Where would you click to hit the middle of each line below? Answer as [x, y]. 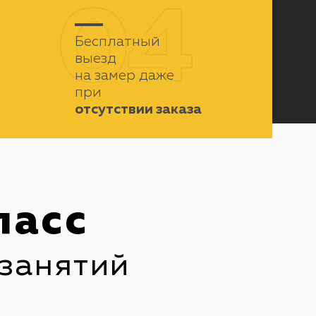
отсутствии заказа [138, 109]
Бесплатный [117, 42]
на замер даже [124, 75]
